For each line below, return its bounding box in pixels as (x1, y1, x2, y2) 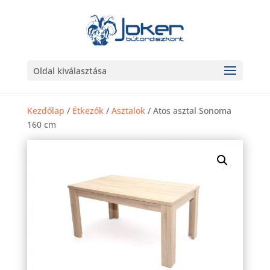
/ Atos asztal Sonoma (145, 105, 231, 116)
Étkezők (72, 105, 104, 116)
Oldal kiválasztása (33, 65, 107, 77)
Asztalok (111, 105, 145, 116)
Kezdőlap (27, 105, 64, 116)
